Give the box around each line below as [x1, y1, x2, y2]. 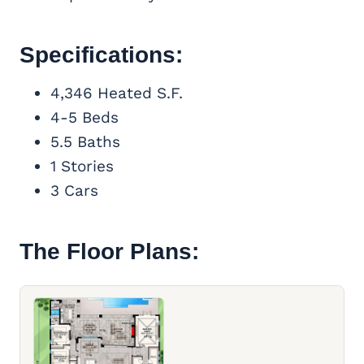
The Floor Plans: [19, 239, 199, 265]
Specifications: [19, 42, 183, 68]
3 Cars [50, 181, 98, 201]
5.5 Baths [50, 132, 120, 152]
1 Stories [50, 157, 114, 176]
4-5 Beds [50, 108, 119, 128]
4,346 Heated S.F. [50, 84, 183, 103]
